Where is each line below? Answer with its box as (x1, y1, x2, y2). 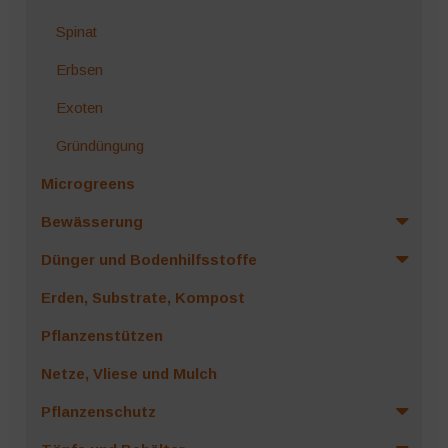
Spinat (55, 22, 97, 40)
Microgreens (40, 174, 135, 192)
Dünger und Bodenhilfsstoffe (40, 250, 257, 268)
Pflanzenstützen (40, 326, 163, 344)
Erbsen (55, 60, 103, 78)
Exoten (55, 98, 103, 116)
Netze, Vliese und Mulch (40, 364, 217, 382)
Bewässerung (40, 212, 143, 230)
